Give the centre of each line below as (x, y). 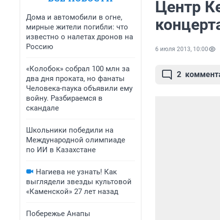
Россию (40, 47)
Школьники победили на (70, 130)
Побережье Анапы (58, 214)
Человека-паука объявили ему (79, 88)
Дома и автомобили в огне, (74, 17)
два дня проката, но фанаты (75, 79)
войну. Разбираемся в (64, 98)
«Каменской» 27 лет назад (72, 192)
